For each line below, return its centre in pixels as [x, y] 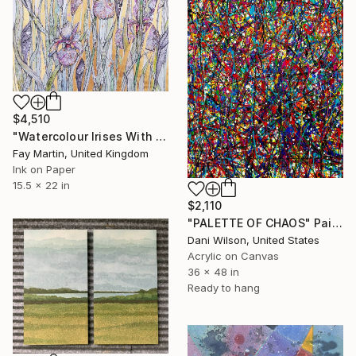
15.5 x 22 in [41, 185]
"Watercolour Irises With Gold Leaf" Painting [161, 136]
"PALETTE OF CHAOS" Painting [337, 222]
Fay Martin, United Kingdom [81, 153]
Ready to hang [224, 287]
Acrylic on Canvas [233, 255]
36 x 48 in [213, 271]
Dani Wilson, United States [253, 240]
